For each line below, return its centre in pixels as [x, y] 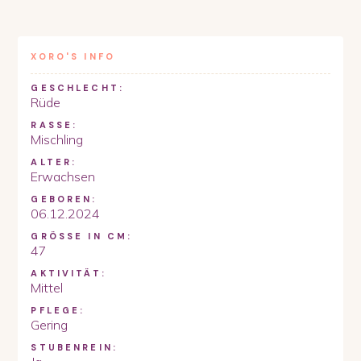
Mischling [57, 139]
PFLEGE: [58, 310]
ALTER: [54, 162]
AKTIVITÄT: [68, 273]
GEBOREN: [64, 199]
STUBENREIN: [75, 347]
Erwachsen [63, 176]
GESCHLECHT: [78, 87]
